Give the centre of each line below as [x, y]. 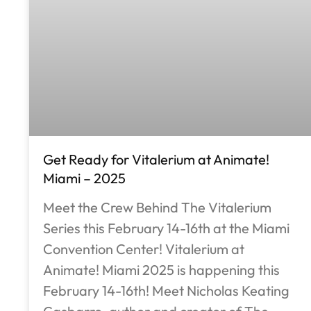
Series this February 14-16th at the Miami [166, 228]
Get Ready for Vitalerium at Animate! [156, 160]
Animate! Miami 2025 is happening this [161, 270]
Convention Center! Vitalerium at [144, 249]
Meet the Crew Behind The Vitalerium [157, 208]
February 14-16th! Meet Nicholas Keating [166, 291]
